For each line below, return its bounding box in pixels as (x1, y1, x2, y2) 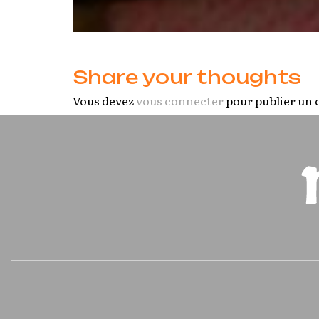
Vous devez (73, 92, 136, 109)
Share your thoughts (73, 65, 301, 88)
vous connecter (136, 92, 224, 109)
